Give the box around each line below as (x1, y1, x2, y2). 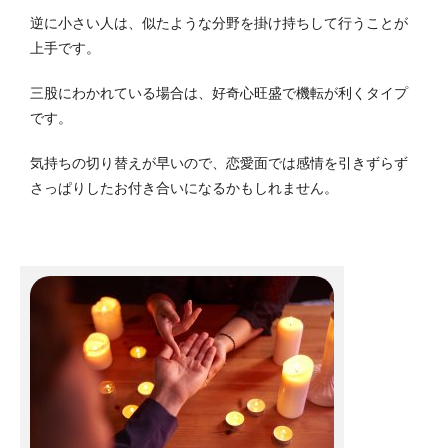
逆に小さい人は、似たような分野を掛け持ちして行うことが (30, 15, 408, 32)
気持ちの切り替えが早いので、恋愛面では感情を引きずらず (30, 155, 408, 172)
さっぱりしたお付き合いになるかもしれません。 (30, 180, 338, 197)
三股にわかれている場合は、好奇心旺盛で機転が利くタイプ (30, 85, 408, 102)
